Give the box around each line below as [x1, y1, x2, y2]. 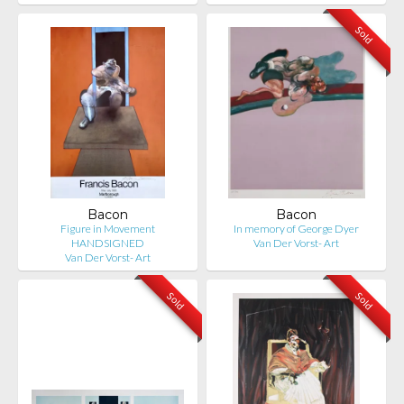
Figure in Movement [60, 222, 155, 235]
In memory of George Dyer [234, 222, 359, 235]
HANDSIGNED [71, 236, 144, 250]
